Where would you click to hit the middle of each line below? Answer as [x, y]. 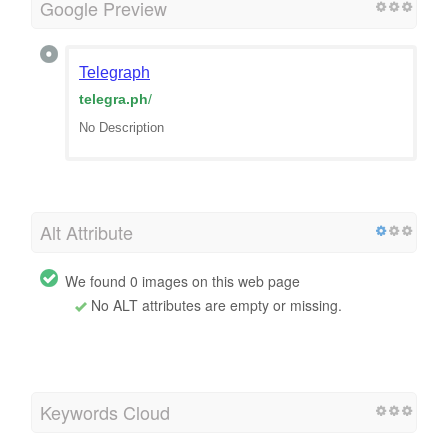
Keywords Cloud [105, 411]
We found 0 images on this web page [182, 280]
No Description [121, 127]
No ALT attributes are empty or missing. [214, 304]
